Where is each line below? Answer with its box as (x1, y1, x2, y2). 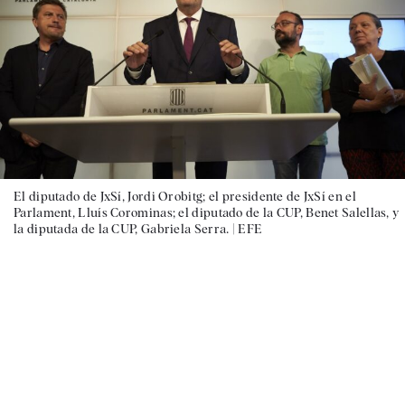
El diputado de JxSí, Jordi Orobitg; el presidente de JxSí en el (14, 188, 356, 203)
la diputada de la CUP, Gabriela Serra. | (14, 221, 239, 236)
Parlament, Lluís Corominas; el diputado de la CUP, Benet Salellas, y (14, 204, 400, 220)
